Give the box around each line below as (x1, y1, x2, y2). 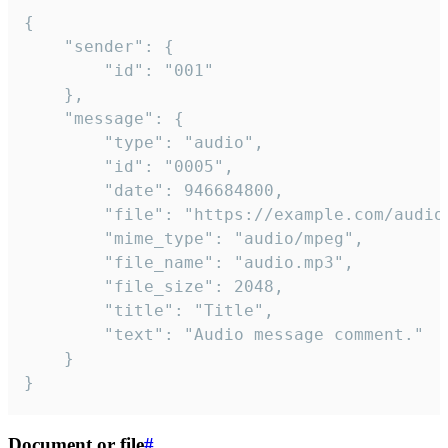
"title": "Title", (24, 300, 104, 320)
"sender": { (24, 36, 64, 56)
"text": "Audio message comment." (24, 324, 104, 344)
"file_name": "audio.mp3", (24, 252, 104, 272)
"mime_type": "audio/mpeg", (24, 228, 104, 248)
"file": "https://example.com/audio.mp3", (24, 204, 104, 224)
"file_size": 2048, (24, 276, 104, 296)
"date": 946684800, (24, 180, 104, 200)
